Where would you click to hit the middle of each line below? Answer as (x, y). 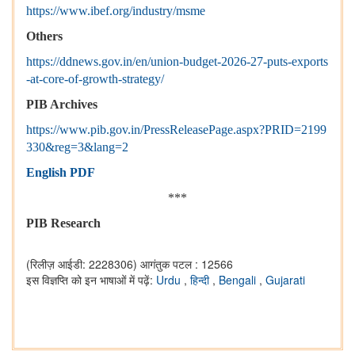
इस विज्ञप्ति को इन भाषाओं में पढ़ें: (91, 280)
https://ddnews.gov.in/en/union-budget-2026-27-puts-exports (177, 62)
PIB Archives (62, 105)
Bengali (239, 280)
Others (44, 36)
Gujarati (285, 280)
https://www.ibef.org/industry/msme (116, 11)
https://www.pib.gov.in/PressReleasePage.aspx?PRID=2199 (176, 130)
